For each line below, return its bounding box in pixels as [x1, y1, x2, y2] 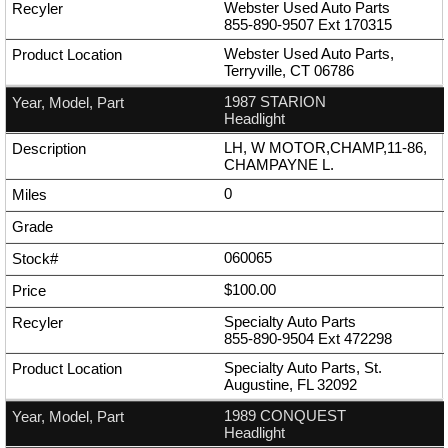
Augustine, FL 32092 [224, 376, 357, 394]
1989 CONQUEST [224, 407, 346, 425]
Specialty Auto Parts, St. [224, 359, 382, 377]
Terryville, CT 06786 [224, 62, 354, 80]
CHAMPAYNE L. [224, 156, 334, 174]
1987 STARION [224, 93, 326, 111]
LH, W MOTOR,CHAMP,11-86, [224, 139, 427, 157]
